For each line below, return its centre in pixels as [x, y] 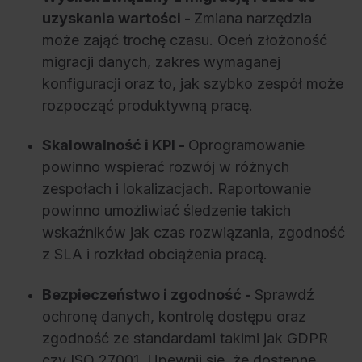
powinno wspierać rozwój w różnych [166, 167]
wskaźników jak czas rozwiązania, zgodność [194, 233]
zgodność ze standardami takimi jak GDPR [185, 338]
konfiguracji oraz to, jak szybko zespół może [193, 83]
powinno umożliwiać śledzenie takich [166, 211]
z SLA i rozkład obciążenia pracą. [155, 255]
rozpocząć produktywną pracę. [147, 105]
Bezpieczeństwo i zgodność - [148, 294]
